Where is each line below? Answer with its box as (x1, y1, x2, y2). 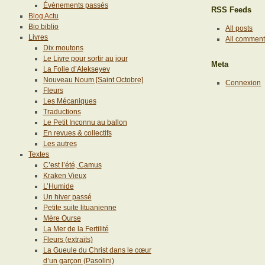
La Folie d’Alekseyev (43, 65, 110, 74)
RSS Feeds (211, 5, 252, 14)
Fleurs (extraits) (43, 235, 93, 244)
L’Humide (43, 182, 74, 191)
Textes (28, 150, 50, 159)
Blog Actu (28, 12, 59, 21)
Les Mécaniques (43, 97, 96, 106)
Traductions (43, 108, 81, 117)
